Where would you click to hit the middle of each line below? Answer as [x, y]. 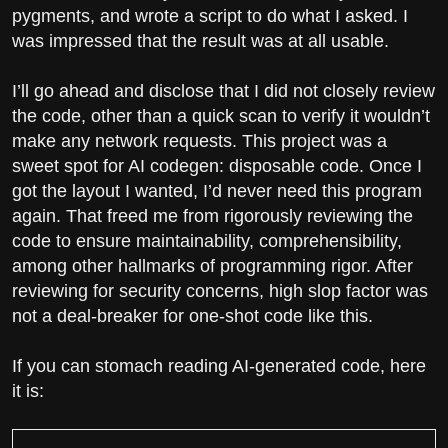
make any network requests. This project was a [199, 140]
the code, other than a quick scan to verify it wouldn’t [221, 115]
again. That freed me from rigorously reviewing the [212, 215]
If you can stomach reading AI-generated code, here [219, 366]
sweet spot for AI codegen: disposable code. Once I [217, 165]
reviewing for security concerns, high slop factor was [220, 290]
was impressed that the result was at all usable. [200, 40]
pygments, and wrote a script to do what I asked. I [210, 15]
